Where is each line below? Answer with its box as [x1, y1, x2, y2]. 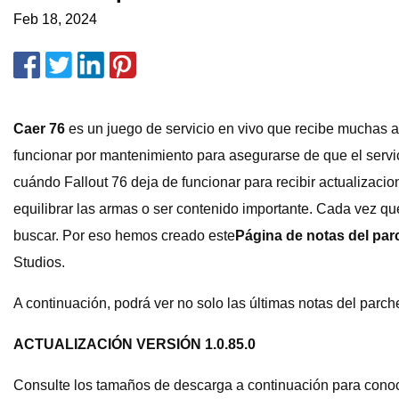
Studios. [13, 255, 65, 271]
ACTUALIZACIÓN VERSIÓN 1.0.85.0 [13, 337, 256, 353]
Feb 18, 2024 [13, 12, 97, 28]
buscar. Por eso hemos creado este [13, 228, 235, 244]
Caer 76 [13, 121, 65, 137]
